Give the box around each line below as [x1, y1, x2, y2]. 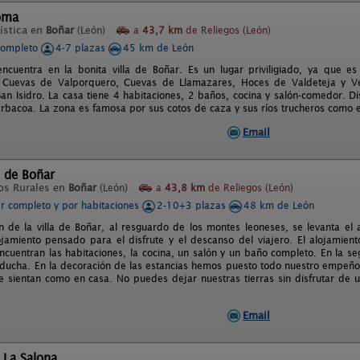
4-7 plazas [55, 42, 108, 54]
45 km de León [123, 42, 194, 54]
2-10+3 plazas [157, 199, 229, 211]
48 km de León [243, 199, 314, 211]
